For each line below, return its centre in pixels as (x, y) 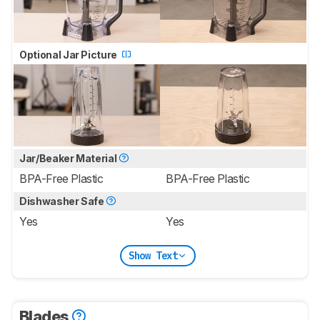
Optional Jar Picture (69, 55)
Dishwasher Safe (63, 201)
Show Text (153, 255)
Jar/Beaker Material (69, 159)
